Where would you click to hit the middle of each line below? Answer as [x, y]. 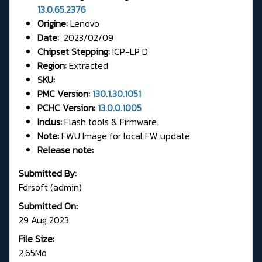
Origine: [54, 23]
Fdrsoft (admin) [50, 187]
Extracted [87, 65]
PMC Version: [65, 93]
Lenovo [85, 23]
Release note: [68, 149]
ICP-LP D [129, 51]
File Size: [37, 238]
